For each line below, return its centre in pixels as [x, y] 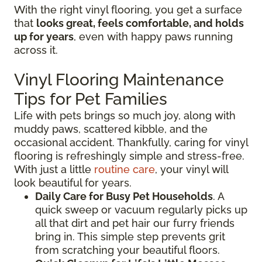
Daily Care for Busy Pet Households [124, 196]
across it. [36, 50]
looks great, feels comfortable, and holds [140, 23]
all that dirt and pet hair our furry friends [135, 223]
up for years [44, 37]
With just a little [54, 170]
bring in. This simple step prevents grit [130, 237]
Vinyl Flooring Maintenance [119, 80]
